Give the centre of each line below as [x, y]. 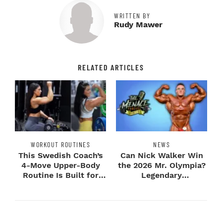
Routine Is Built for [60, 175]
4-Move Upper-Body [60, 165]
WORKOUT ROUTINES [60, 144]
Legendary [162, 175]
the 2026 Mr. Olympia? [162, 165]
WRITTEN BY [132, 15]
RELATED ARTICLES [111, 67]
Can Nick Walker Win [162, 155]
